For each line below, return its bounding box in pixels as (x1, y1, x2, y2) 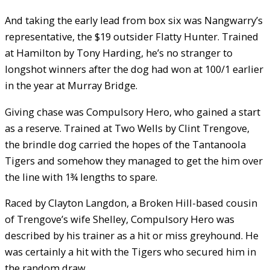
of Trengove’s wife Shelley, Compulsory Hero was (5, 212, 234, 226)
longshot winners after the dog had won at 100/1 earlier (5, 62, 263, 77)
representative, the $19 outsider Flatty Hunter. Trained (5, 30, 259, 44)
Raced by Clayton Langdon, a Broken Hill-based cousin (5, 195, 257, 210)
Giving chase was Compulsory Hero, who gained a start (5, 104, 260, 119)
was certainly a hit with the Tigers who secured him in (5, 244, 256, 259)
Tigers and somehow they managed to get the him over (5, 153, 263, 168)
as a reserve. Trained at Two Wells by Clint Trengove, (5, 121, 250, 135)
